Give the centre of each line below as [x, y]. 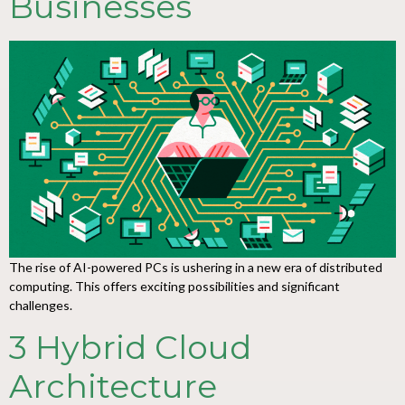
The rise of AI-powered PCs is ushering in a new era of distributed [196, 268]
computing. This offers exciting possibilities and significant [174, 287]
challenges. [41, 306]
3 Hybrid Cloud [130, 347]
